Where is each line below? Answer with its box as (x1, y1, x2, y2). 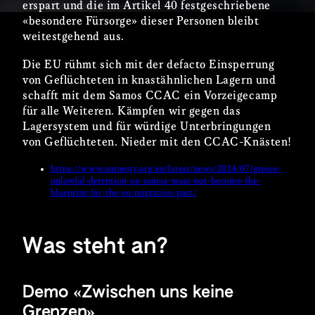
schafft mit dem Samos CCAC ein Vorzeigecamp (22, 90, 278, 103)
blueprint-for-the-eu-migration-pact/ (51, 188, 197, 199)
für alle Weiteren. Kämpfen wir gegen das (22, 105, 241, 118)
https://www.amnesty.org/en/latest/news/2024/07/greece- (51, 164, 281, 175)
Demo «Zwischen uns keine (22, 284, 233, 301)
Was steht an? (22, 236, 168, 258)
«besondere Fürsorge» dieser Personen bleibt (22, 15, 259, 28)
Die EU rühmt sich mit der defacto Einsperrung (22, 59, 275, 72)
